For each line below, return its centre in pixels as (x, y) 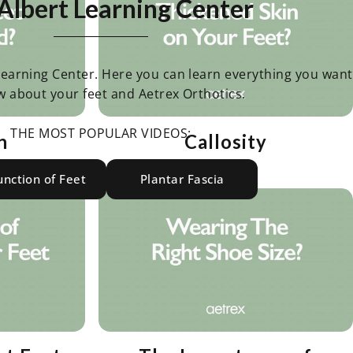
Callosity (225, 141)
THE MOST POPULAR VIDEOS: (101, 133)
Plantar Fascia (182, 178)
